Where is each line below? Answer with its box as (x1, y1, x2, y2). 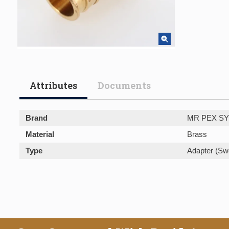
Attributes (30, 79, 77, 91)
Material (26, 130, 54, 139)
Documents (98, 79, 151, 91)
